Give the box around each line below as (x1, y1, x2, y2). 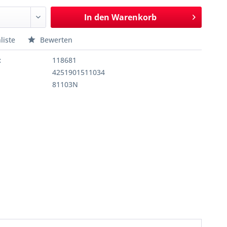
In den (84, 12, 109, 23)
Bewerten (38, 35, 73, 45)
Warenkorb (111, 12, 157, 23)
